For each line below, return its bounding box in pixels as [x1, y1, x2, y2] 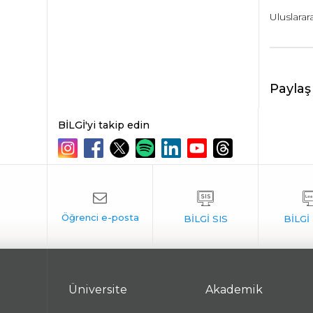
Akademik [205, 283, 263, 296]
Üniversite [68, 283, 128, 296]
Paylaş [269, 80, 311, 96]
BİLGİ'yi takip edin [58, 119, 150, 131]
